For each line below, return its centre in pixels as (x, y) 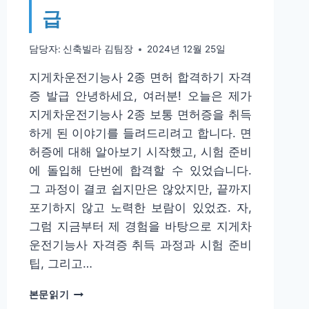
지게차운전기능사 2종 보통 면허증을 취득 (140, 115)
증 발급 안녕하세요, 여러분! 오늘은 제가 (140, 96)
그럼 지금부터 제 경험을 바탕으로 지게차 (140, 227)
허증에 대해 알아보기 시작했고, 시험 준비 (140, 152)
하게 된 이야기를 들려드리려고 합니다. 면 (140, 133)
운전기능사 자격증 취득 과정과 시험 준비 (140, 245)
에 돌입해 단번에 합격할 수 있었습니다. (140, 171)
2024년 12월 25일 (186, 49)
